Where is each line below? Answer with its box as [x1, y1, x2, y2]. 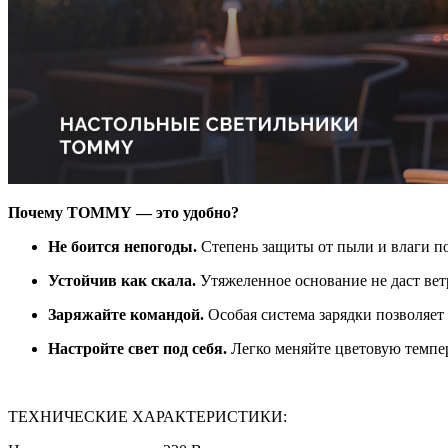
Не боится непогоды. [48, 237, 197, 255]
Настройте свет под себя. [48, 339, 227, 357]
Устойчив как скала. [48, 271, 196, 289]
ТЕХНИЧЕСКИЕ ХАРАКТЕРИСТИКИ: [8, 407, 287, 425]
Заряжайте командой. [48, 305, 204, 323]
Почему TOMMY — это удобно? [8, 203, 239, 221]
